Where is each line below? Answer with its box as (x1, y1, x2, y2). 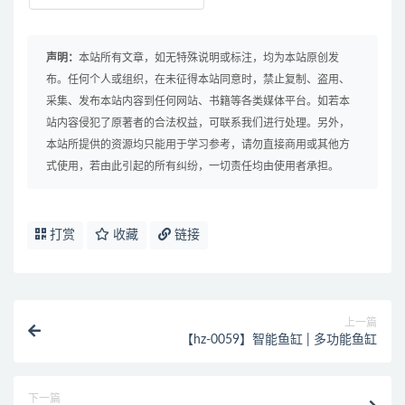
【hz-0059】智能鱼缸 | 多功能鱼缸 (181, 334, 377, 347)
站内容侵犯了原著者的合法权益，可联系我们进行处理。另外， (46, 118, 350, 129)
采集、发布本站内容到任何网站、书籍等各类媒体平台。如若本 (46, 96, 350, 108)
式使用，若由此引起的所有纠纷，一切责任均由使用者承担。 (46, 161, 339, 173)
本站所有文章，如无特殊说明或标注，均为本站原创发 (79, 52, 339, 64)
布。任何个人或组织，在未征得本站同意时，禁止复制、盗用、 (46, 74, 350, 86)
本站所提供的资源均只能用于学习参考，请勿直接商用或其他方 (46, 139, 350, 151)
